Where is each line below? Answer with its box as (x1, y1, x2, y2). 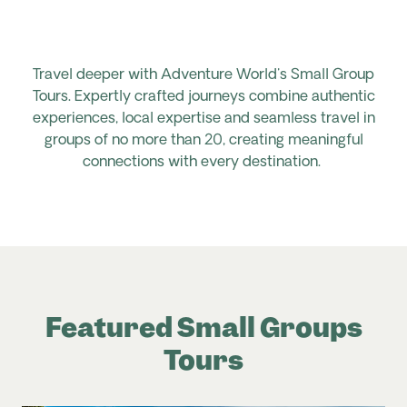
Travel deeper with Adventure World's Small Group (33, 68, 374, 83)
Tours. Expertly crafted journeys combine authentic (32, 90, 375, 104)
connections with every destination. (83, 155, 321, 170)
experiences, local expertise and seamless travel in (32, 112, 375, 126)
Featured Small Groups (45, 310, 362, 345)
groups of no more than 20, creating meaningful (44, 134, 363, 148)
